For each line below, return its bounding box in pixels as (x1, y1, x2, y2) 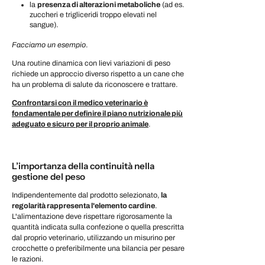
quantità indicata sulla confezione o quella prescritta (12, 223, 184, 232)
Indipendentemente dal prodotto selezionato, (12, 191, 161, 200)
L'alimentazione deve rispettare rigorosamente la (12, 212, 172, 221)
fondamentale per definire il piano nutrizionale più (12, 109, 183, 118)
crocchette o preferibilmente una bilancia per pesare (12, 244, 185, 253)
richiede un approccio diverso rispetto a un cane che (12, 70, 184, 79)
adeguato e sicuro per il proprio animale (12, 119, 148, 128)
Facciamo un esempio (12, 41, 86, 50)
